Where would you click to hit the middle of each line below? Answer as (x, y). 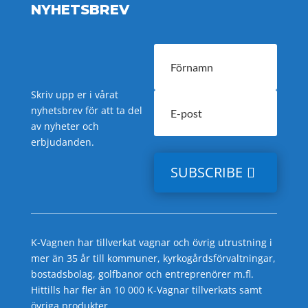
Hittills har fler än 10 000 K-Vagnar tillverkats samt (146, 290)
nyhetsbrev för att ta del (86, 111)
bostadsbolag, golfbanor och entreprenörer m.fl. (142, 274)
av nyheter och (65, 126)
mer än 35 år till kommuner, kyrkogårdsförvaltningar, (153, 258)
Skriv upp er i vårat (74, 95)
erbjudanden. (62, 142)
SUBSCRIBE (207, 173)
